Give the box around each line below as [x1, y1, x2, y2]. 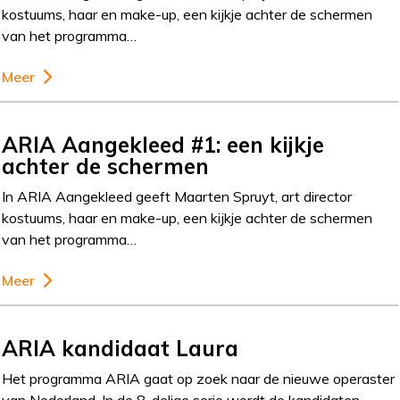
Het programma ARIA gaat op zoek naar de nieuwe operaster [2, 369, 396, 387]
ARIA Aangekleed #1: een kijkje [2, 130, 325, 158]
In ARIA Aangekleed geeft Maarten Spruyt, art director [2, 187, 353, 205]
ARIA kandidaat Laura [2, 334, 239, 362]
